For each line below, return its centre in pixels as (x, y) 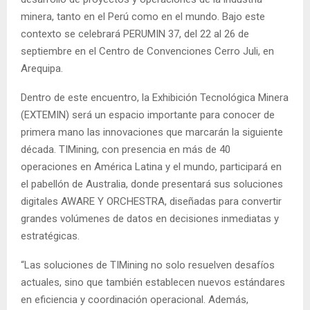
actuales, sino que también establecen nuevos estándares (153, 282)
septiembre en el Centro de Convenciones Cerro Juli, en (147, 51)
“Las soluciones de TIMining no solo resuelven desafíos (148, 265)
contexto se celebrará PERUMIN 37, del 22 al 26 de (135, 34)
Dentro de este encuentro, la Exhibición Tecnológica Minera (155, 97)
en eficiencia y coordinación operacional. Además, (135, 299)
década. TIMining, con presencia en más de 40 (126, 149)
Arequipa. (42, 68)
